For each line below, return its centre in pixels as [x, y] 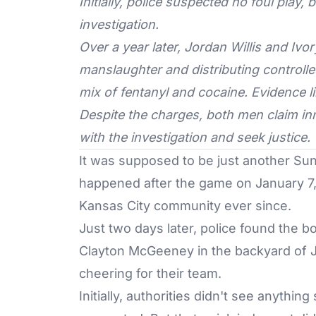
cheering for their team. [150, 273]
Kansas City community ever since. [187, 205]
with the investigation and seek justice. [195, 137]
